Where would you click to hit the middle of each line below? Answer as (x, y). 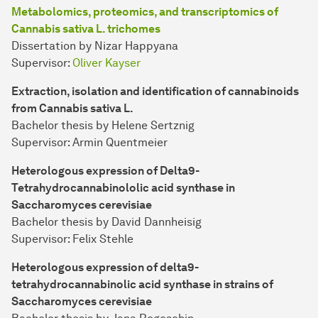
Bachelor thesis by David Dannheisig (106, 222)
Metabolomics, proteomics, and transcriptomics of (145, 12)
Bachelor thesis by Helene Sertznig (103, 126)
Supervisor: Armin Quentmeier (89, 143)
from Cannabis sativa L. (72, 109)
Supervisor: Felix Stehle (72, 239)
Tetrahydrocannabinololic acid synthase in (123, 188)
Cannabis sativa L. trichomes (86, 29)
